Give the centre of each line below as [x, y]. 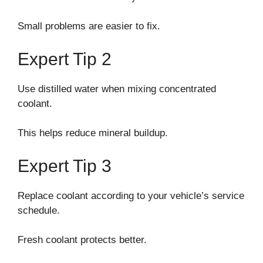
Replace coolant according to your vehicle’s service [131, 195]
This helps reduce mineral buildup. [93, 133]
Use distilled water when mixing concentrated [117, 89]
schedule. [39, 210]
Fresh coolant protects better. [82, 240]
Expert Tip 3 [65, 166]
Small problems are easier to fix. [89, 26]
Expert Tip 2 [65, 59]
